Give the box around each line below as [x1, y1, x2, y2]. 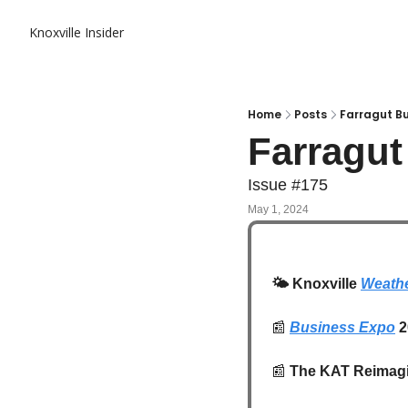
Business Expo [290, 320, 395, 335]
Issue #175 [248, 176, 328, 194]
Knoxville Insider [29, 24, 124, 41]
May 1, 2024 [248, 202, 309, 216]
